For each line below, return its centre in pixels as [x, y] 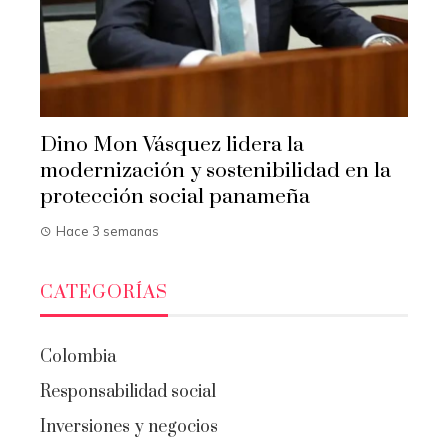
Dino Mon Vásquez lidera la [172, 144]
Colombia [78, 356]
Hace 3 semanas [107, 230]
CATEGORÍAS [104, 292]
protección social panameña [175, 196]
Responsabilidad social [128, 391]
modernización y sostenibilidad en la [215, 170]
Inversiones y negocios [129, 426]
